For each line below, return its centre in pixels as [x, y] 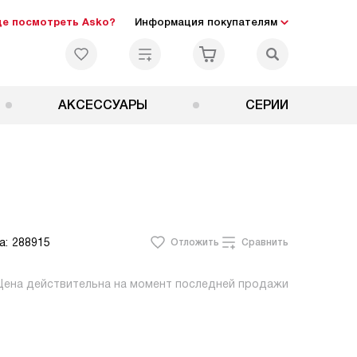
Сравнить [265, 242]
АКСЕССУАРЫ [102, 105]
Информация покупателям [206, 22]
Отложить [195, 242]
